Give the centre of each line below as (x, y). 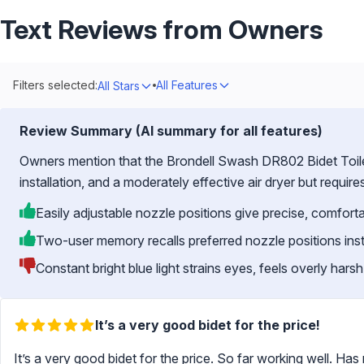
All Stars (119, 86)
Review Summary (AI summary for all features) (171, 131)
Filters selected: (55, 85)
